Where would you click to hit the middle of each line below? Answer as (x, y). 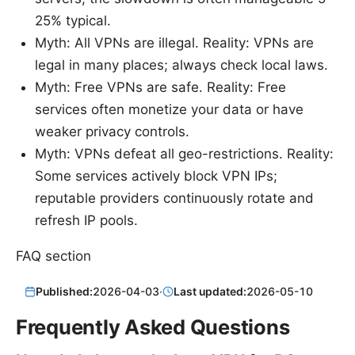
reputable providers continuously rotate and (174, 198)
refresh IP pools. (86, 221)
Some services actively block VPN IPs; (156, 176)
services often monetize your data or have (169, 110)
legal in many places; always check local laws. (181, 65)
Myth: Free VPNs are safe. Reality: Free (160, 88)
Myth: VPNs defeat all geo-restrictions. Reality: (184, 154)
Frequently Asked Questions (153, 326)
